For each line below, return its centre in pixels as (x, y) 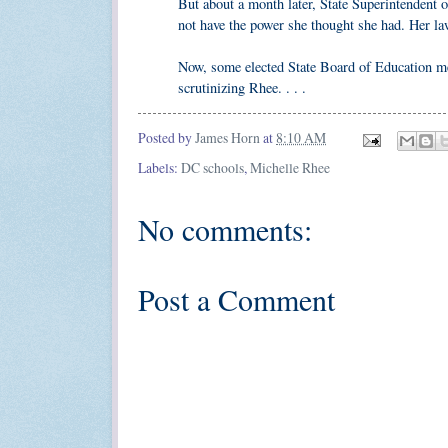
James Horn (227, 138)
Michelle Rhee (290, 167)
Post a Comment (236, 298)
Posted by (166, 138)
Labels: (159, 167)
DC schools (212, 167)
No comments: (225, 228)
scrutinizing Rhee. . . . (242, 88)
